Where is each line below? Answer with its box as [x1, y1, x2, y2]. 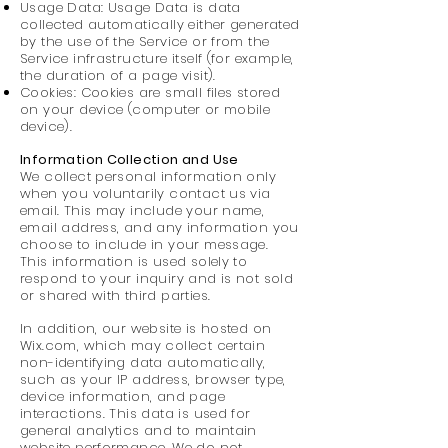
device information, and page [20, 387, 225, 406]
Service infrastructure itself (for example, [20, 49, 294, 68]
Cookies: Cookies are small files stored [20, 83, 281, 102]
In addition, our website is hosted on [20, 319, 272, 338]
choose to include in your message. [20, 235, 269, 254]
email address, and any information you [20, 218, 299, 237]
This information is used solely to [20, 252, 248, 271]
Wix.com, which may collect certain [20, 336, 266, 355]
